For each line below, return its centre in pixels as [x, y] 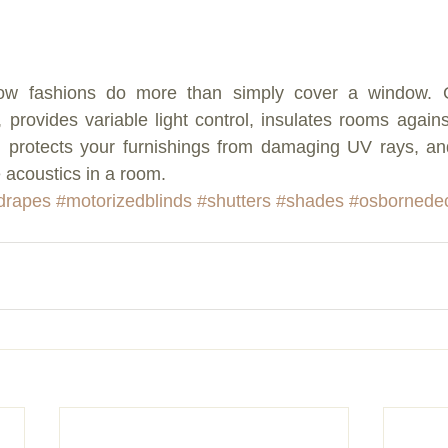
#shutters [234, 200]
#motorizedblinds [124, 200]
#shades [310, 200]
